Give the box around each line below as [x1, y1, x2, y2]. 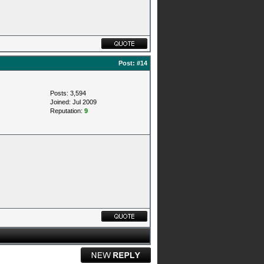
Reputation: [50, 107, 84, 114]
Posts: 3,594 [50, 90, 86, 97]
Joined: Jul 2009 [50, 98, 97, 105]
